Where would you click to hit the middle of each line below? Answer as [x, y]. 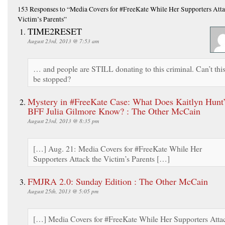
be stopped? [52, 78]
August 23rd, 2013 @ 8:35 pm [63, 121]
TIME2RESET [55, 31]
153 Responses [38, 9]
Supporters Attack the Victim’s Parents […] [101, 158]
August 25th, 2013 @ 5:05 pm [63, 191]
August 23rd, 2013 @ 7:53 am [63, 41]
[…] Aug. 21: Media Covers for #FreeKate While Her [118, 148]
